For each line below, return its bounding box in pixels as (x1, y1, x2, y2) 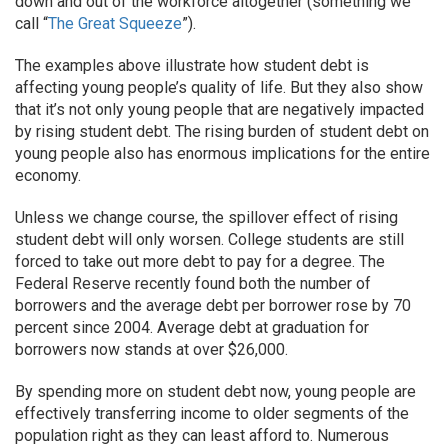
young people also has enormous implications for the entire (15, 144, 430, 163)
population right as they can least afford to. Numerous (15, 426, 389, 445)
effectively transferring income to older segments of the (15, 404, 409, 423)
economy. (15, 166, 81, 185)
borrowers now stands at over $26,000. (15, 340, 288, 359)
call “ (15, 14, 48, 33)
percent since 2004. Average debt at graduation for (15, 318, 369, 337)
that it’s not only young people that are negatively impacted (15, 100, 424, 119)
